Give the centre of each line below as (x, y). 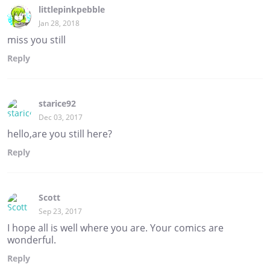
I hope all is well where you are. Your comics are (115, 228)
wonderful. (32, 240)
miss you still (36, 39)
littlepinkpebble (72, 9)
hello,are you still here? (60, 133)
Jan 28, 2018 (59, 23)
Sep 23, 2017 (60, 211)
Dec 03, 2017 (61, 117)
